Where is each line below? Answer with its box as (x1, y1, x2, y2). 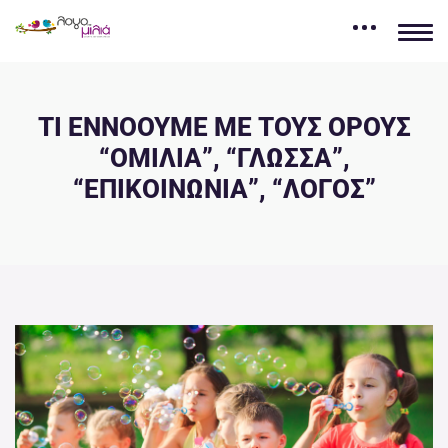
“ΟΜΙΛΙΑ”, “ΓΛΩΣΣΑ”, (98, 143, 350, 174)
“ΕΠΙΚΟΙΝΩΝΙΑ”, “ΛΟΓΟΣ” (72, 174, 376, 205)
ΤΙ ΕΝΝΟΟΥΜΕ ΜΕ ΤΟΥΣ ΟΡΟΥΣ (37, 112, 411, 143)
